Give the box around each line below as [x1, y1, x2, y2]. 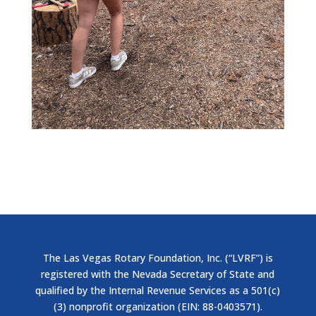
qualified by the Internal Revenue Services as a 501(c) [35, 284, 281, 297]
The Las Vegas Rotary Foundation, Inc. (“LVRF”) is [42, 251, 273, 265]
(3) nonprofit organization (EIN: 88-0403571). [53, 300, 262, 313]
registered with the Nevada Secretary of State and [41, 267, 275, 281]
